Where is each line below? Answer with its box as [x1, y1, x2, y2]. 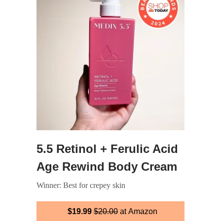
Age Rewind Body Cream [37, 160, 177, 173]
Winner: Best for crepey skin [37, 181, 125, 189]
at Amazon [118, 207, 157, 216]
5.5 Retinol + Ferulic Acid [37, 142, 178, 155]
